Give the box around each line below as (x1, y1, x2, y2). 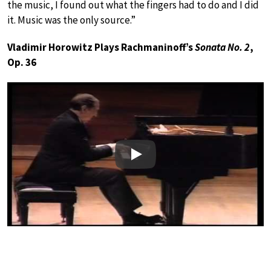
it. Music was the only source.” (7, 13, 135, 27)
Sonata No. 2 (195, 40, 250, 54)
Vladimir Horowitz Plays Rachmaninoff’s (7, 40, 195, 54)
